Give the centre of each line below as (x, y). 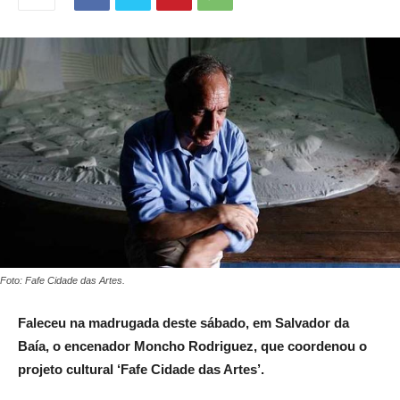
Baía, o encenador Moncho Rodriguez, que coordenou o (192, 346)
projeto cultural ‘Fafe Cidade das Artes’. (143, 370)
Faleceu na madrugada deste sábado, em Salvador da (183, 323)
